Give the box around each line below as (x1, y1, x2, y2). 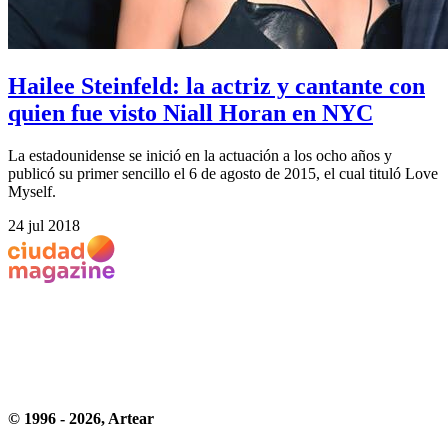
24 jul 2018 (8, 216, 80, 234)
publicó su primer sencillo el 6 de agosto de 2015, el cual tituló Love (8, 164, 438, 182)
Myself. (8, 182, 56, 200)
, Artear (101, 409, 154, 427)
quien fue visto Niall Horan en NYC (8, 99, 373, 126)
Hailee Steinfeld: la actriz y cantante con (8, 72, 425, 99)
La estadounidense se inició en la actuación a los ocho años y (8, 146, 392, 164)
